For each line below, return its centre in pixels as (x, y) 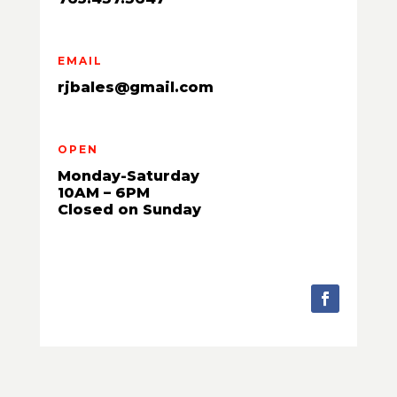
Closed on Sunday (129, 209)
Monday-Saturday (128, 175)
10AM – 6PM (103, 192)
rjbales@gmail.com (135, 87)
